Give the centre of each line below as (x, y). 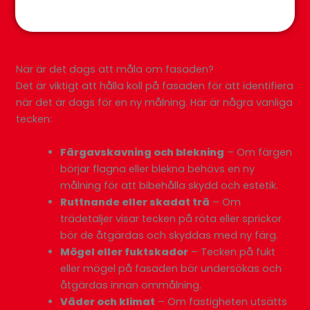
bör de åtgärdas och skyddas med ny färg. (170, 235)
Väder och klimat (108, 301)
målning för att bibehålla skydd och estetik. (170, 185)
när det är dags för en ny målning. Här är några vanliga (155, 103)
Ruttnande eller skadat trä (135, 202)
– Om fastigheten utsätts (221, 301)
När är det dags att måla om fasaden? (115, 70)
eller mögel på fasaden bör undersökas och (171, 268)
